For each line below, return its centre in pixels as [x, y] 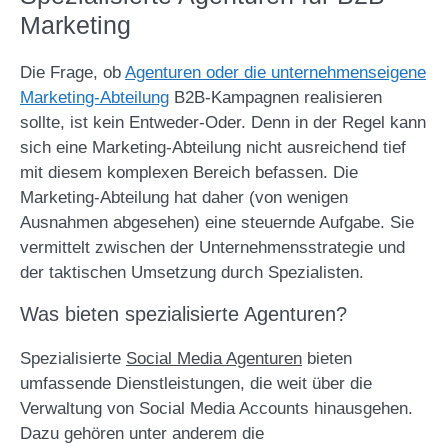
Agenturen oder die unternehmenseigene [275, 72]
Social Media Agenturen [214, 358]
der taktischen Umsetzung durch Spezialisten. [192, 272]
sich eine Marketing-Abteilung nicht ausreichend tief [213, 147]
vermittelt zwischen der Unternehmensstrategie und [212, 247]
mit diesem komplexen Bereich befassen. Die [189, 172]
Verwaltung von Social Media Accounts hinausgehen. [216, 408]
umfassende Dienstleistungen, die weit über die [196, 383]
